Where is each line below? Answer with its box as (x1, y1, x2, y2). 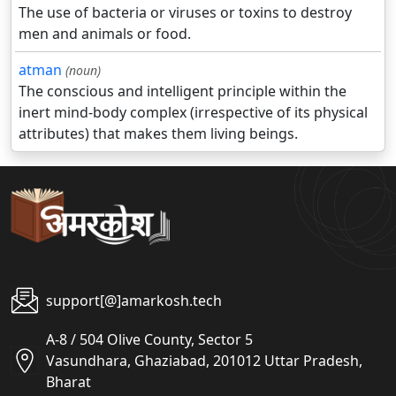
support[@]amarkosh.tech (46, 291, 222, 311)
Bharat (46, 372, 91, 392)
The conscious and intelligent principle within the (19, 80, 346, 101)
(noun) (65, 61, 101, 79)
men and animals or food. (19, 23, 191, 43)
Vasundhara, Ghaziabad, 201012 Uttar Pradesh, (46, 351, 362, 371)
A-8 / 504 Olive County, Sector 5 (46, 330, 253, 350)
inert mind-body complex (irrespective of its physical (19, 102, 368, 122)
